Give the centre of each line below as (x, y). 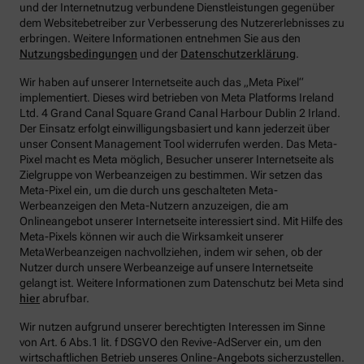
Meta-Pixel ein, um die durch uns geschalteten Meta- (149, 191)
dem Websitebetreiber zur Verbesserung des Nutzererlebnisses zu (182, 23)
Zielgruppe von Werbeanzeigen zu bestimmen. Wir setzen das (171, 175)
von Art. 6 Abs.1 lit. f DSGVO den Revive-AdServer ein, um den (171, 342)
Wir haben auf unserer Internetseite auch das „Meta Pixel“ (162, 82)
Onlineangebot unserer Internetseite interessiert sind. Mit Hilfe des (181, 221)
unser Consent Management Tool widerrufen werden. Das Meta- (178, 144)
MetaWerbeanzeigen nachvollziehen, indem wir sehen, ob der (171, 252)
